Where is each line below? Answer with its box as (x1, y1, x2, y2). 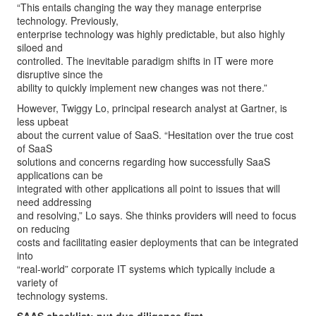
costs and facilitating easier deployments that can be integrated (17, 235, 298, 249)
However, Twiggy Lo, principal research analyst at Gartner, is (17, 101, 287, 115)
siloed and (17, 40, 63, 54)
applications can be (17, 168, 103, 182)
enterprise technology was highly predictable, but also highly (17, 27, 285, 41)
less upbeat (17, 114, 68, 128)
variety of (17, 275, 58, 289)
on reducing (17, 221, 70, 236)
